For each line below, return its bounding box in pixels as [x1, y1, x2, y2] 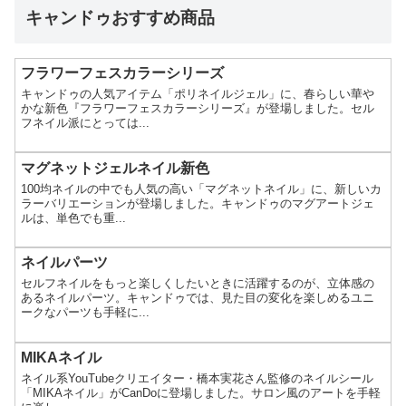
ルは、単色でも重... [21, 210, 127, 225]
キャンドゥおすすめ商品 [25, 7, 215, 27]
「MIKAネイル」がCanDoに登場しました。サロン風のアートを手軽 [21, 386, 382, 401]
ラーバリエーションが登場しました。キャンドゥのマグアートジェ [21, 196, 375, 210]
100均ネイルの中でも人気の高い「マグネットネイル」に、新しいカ [21, 181, 382, 196]
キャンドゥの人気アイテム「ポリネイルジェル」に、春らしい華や [21, 86, 375, 101]
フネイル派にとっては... [21, 115, 150, 130]
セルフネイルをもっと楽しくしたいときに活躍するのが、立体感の [21, 276, 375, 291]
